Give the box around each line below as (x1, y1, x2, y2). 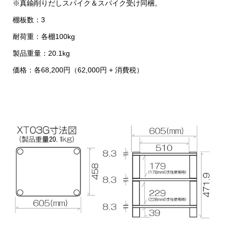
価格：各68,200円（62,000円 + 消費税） (12, 65, 143, 74)
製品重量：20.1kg (12, 49, 70, 57)
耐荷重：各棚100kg (12, 32, 75, 41)
